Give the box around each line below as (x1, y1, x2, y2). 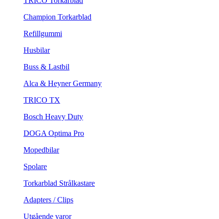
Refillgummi (23, 29, 62, 38)
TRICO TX (23, 96, 60, 105)
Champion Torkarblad (23, 13, 91, 22)
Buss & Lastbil (23, 63, 69, 71)
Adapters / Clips (23, 196, 73, 204)
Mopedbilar (23, 146, 59, 154)
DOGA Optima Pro (23, 129, 84, 138)
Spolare (23, 162, 47, 171)
